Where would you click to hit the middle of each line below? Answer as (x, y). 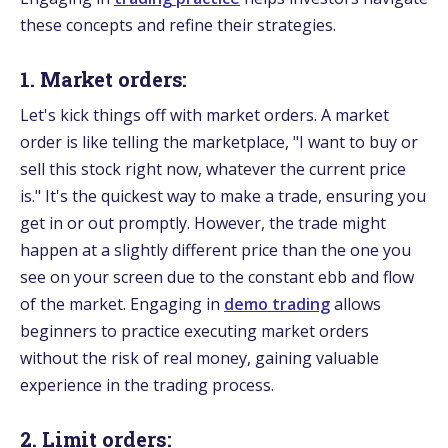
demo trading (277, 303)
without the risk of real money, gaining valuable (199, 357)
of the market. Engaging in (122, 303)
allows (355, 303)
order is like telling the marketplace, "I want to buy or (219, 141)
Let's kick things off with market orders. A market (204, 114)
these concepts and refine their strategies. (178, 24)
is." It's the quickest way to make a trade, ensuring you (223, 195)
